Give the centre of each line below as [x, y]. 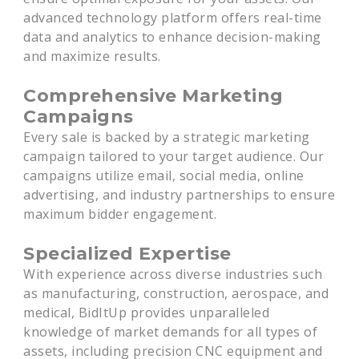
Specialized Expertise [127, 254]
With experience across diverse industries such [173, 274]
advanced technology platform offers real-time [173, 18]
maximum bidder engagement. [120, 214]
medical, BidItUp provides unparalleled [147, 313]
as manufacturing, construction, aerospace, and [176, 293]
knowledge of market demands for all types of [171, 332]
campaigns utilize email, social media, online [164, 175]
